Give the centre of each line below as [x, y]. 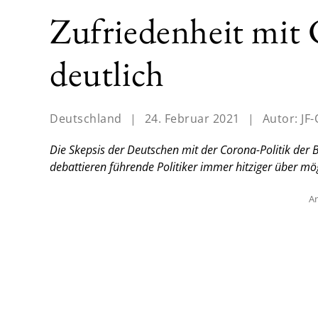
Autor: [281, 119]
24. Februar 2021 [192, 119]
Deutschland [86, 119]
